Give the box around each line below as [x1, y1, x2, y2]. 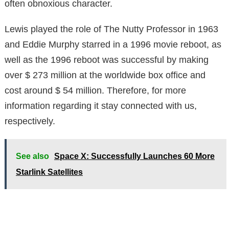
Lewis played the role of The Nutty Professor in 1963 [5, 24, 218, 35]
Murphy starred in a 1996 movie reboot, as [49, 39, 221, 50]
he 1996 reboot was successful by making [38, 55, 209, 65]
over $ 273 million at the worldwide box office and [5, 70, 205, 81]
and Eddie [5, 39, 49, 50]
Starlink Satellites [16, 168, 83, 177]
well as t [5, 55, 38, 65]
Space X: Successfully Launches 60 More [54, 152, 215, 161]
